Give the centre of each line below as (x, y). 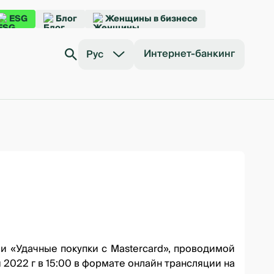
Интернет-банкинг (189, 54)
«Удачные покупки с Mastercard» (89, 249)
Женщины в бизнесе (151, 19)
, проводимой (201, 249)
